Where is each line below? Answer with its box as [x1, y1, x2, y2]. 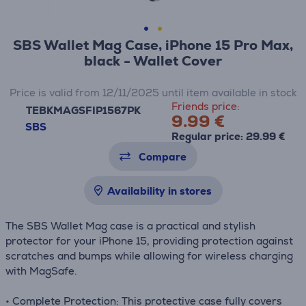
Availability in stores [107, 184, 212, 197]
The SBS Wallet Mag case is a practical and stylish [5, 219, 255, 232]
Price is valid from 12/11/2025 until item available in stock [9, 86, 297, 99]
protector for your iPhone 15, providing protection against [5, 234, 293, 247]
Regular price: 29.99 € [171, 130, 286, 143]
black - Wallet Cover [84, 52, 222, 70]
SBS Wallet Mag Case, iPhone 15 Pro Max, [13, 36, 293, 54]
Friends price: [171, 100, 240, 113]
